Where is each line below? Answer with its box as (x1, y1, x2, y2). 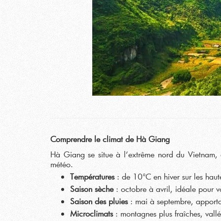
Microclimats (70, 208, 113, 219)
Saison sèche (70, 184, 113, 194)
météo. (50, 159, 73, 169)
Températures (70, 171, 114, 182)
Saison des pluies (70, 196, 128, 206)
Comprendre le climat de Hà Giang (50, 134, 170, 144)
